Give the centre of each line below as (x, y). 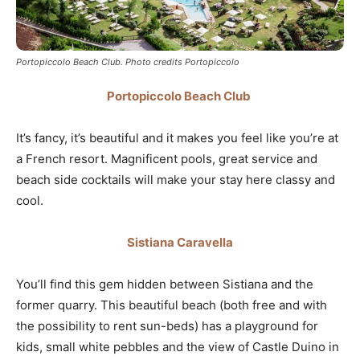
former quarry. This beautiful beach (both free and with (172, 305)
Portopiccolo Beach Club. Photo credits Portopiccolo (128, 62)
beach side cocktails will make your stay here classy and (176, 180)
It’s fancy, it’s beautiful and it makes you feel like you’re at (177, 138)
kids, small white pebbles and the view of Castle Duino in (178, 347)
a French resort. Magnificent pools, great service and (167, 159)
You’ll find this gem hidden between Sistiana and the (165, 284)
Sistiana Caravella (180, 243)
